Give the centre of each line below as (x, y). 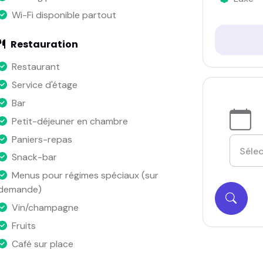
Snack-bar (34, 157)
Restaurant (36, 67)
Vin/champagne (45, 207)
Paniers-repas (42, 139)
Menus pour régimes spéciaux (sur (85, 176)
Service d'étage (44, 85)
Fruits (23, 225)
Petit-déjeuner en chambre (70, 121)
